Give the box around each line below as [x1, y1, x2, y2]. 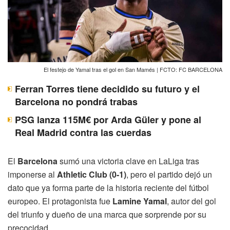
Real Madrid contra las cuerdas [15, 125, 151, 139]
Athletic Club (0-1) [57, 168, 126, 180]
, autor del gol [167, 195, 216, 207]
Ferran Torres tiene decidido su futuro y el [15, 82, 200, 95]
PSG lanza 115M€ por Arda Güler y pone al [15, 112, 201, 126]
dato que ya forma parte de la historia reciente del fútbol [8, 181, 209, 194]
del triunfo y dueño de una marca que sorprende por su [8, 208, 206, 220]
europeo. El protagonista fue [8, 195, 112, 207]
